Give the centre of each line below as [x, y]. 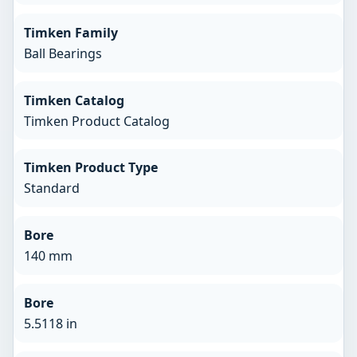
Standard [51, 188]
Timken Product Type [90, 168]
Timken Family [71, 32]
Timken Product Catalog [96, 121]
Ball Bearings [63, 53]
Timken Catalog [74, 100]
